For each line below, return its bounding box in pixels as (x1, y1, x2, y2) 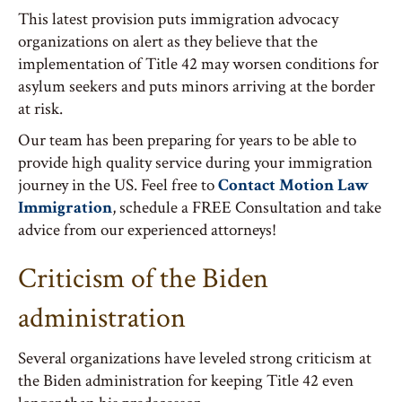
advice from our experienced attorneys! (18, 219, 276, 241)
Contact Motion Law (218, 174, 369, 197)
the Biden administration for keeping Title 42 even (18, 370, 354, 392)
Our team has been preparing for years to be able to (18, 129, 356, 152)
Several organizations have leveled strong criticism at (18, 347, 371, 370)
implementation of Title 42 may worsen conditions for (18, 53, 379, 75)
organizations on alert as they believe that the (18, 31, 318, 53)
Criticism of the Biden (18, 260, 268, 297)
